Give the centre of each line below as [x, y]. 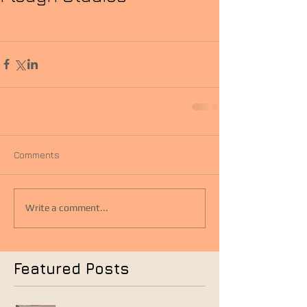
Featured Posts [72, 268]
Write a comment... [67, 208]
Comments [37, 154]
